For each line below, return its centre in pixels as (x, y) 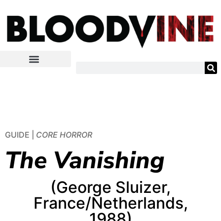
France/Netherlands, (110, 203)
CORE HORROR (64, 134)
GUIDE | (20, 134)
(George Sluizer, (110, 187)
